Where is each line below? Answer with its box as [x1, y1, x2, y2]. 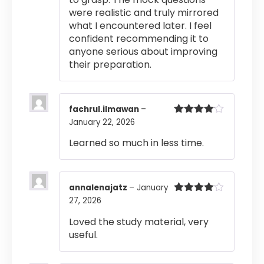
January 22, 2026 [69, 117, 135, 128]
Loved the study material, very [69, 214, 209, 229]
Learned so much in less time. [69, 136, 204, 150]
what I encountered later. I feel [69, 19, 212, 32]
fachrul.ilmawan [69, 104, 141, 115]
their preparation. [69, 58, 151, 71]
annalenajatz [69, 182, 129, 194]
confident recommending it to [69, 32, 209, 45]
